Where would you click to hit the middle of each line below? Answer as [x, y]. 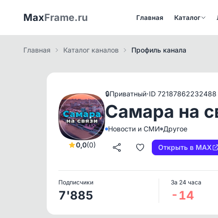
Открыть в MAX [185, 147]
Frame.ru [66, 18]
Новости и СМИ [134, 128]
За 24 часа [186, 182]
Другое [175, 128]
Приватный [128, 93]
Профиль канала [159, 50]
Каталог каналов [91, 50]
